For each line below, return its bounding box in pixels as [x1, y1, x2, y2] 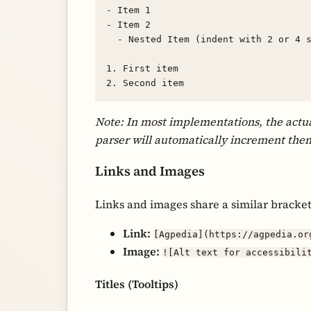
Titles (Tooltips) [95, 276, 178, 292]
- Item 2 [106, 19, 151, 30]
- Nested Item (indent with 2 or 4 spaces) [106, 33, 117, 44]
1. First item [106, 62, 178, 74]
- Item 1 [106, 4, 151, 15]
